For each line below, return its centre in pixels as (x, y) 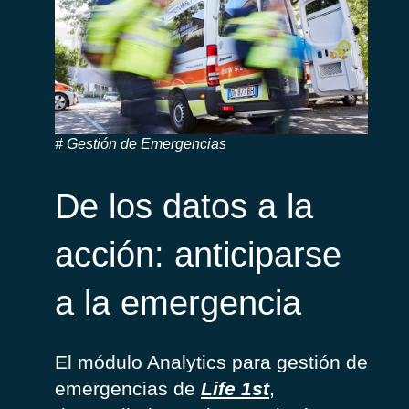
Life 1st (235, 388)
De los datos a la (184, 207)
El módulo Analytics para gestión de (211, 362)
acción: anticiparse (198, 255)
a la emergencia (178, 304)
